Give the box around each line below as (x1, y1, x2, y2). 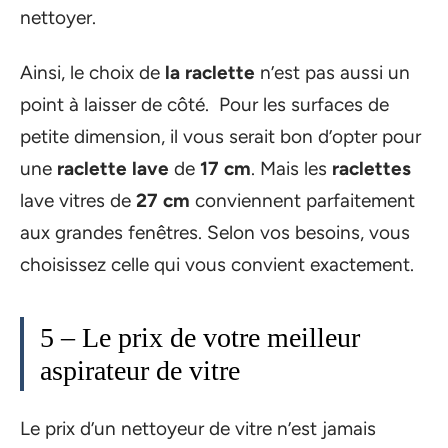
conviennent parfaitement (190, 188, 415, 212)
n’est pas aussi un (255, 60, 410, 84)
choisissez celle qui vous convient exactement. (20, 252, 414, 276)
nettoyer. (20, 6, 96, 29)
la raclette (165, 60, 255, 84)
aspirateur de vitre (40, 354, 240, 386)
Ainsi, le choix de (20, 60, 165, 84)
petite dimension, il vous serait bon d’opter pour (20, 124, 421, 148)
